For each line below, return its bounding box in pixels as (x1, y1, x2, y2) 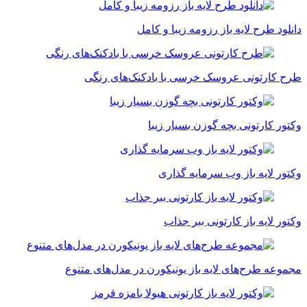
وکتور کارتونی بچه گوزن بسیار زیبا (148, 119, 302, 132)
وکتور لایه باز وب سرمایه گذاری (158, 167, 302, 180)
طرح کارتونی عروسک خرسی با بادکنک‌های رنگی (84, 71, 302, 84)
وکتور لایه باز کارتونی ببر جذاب (164, 215, 302, 228)
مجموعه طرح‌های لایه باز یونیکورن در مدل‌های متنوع (65, 263, 302, 275)
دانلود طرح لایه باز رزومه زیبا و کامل (137, 23, 302, 36)
